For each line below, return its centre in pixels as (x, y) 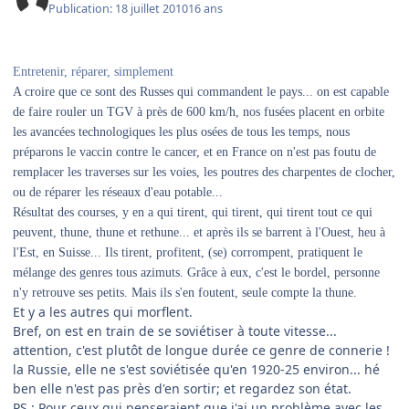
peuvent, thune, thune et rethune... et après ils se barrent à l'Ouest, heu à (199, 233)
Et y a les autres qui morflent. (103, 312)
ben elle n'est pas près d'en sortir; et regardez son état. (182, 389)
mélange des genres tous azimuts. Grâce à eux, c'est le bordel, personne (196, 273)
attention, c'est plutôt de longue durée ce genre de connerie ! (201, 351)
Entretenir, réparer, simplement (93, 72)
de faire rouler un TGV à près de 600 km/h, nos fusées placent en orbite (199, 112)
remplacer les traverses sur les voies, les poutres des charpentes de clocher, (204, 173)
